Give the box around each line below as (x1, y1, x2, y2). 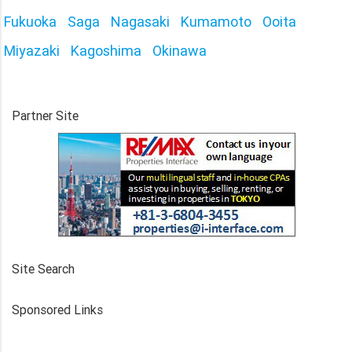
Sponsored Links (12, 301, 103, 317)
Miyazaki (4, 41, 60, 60)
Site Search (12, 260, 75, 277)
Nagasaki (111, 12, 170, 31)
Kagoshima (71, 41, 141, 60)
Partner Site (12, 107, 79, 123)
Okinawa (152, 41, 207, 60)
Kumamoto (181, 12, 251, 31)
